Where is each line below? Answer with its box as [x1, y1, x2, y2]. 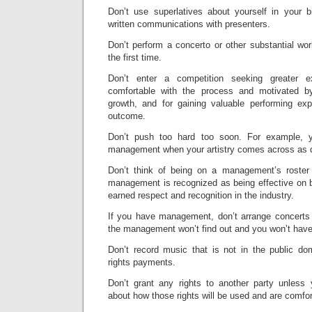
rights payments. [108, 256, 175, 267]
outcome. [108, 110, 146, 121]
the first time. [108, 52, 162, 63]
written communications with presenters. [108, 18, 270, 29]
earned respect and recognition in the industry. [108, 189, 294, 201]
